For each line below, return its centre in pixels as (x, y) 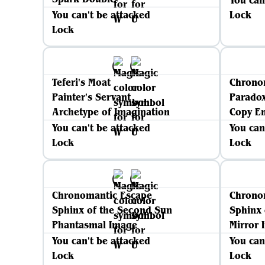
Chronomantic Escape (102, 195)
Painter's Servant (91, 97)
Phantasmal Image (95, 225)
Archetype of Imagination (111, 112)
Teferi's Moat (81, 82)
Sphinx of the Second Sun (112, 210)
